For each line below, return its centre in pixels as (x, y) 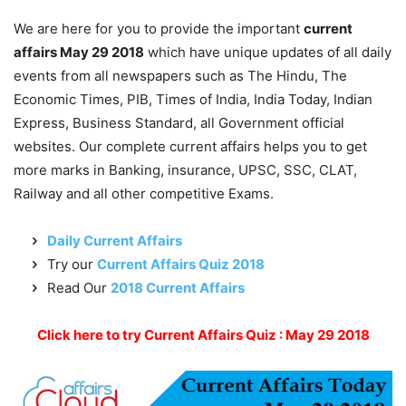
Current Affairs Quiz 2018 (181, 264)
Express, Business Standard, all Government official (179, 122)
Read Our (77, 287)
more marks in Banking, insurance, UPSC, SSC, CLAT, (185, 169)
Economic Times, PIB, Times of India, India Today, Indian (193, 99)
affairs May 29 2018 (79, 52)
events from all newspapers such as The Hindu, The (180, 75)
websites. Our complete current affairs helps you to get (190, 146)
